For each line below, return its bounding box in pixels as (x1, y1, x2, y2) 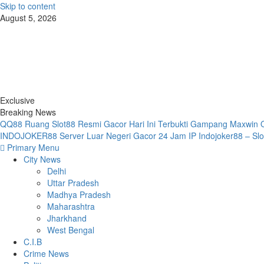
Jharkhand (47, 212, 87, 224)
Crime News (24, 247, 69, 259)
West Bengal (47, 224, 94, 236)
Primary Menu (7, 141, 60, 153)
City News (24, 153, 61, 165)
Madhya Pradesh (47, 189, 111, 200)
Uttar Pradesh (47, 177, 99, 189)
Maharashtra (47, 200, 95, 212)
